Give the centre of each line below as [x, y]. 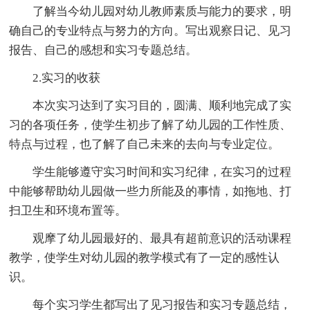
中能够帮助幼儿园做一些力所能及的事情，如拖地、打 [151, 191]
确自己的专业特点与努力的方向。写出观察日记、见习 [151, 30]
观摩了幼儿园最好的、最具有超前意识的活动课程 [162, 238]
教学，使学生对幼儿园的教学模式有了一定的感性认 [145, 257]
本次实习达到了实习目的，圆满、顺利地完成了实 [162, 105]
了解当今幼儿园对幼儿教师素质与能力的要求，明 [162, 11]
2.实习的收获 [67, 77]
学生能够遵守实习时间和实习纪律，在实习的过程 [162, 172]
